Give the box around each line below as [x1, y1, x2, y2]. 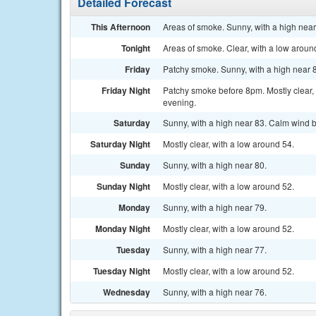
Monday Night [95, 222, 150, 235]
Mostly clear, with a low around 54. [163, 138, 294, 150]
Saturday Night [90, 138, 150, 150]
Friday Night [102, 84, 150, 97]
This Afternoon [91, 20, 150, 33]
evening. [163, 96, 196, 108]
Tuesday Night [93, 265, 150, 277]
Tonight [121, 42, 150, 54]
